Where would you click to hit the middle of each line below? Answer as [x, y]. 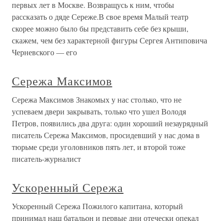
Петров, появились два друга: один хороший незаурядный [110, 123]
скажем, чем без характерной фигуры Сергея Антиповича [110, 40]
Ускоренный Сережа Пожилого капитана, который [97, 206]
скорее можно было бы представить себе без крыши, [100, 28]
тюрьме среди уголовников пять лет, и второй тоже [99, 147]
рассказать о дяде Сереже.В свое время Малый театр [100, 17]
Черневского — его [44, 52]
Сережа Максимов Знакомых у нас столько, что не [97, 99]
